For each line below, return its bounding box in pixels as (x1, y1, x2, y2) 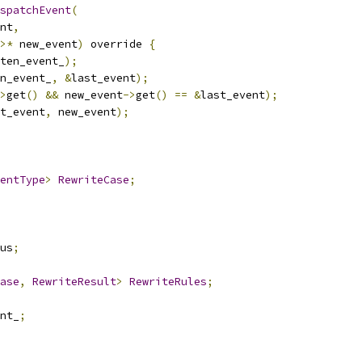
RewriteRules (129, 275, 207, 288)
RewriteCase (58, 173, 129, 187)
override (84, 37, 149, 51)
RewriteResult (32, 275, 116, 288)
